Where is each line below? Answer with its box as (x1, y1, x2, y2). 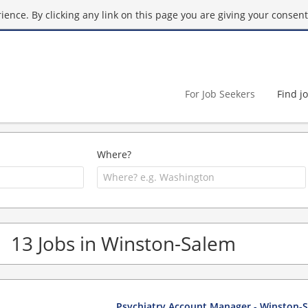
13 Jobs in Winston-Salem (11, 230, 236, 256)
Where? (97, 148, 132, 161)
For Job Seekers (185, 87, 255, 100)
